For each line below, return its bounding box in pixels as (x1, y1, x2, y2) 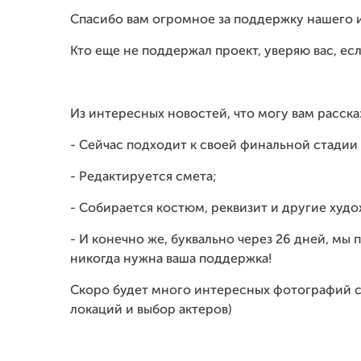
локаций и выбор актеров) (70, 304, 232, 317)
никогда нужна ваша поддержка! (70, 253, 272, 266)
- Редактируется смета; (70, 171, 217, 184)
